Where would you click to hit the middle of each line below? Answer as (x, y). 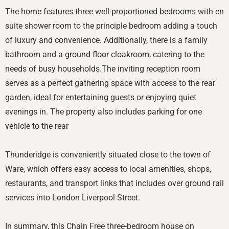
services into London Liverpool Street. (73, 197)
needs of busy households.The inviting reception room (103, 68)
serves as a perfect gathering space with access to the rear (110, 83)
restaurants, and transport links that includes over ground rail (114, 183)
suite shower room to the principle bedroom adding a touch (111, 26)
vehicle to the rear (37, 126)
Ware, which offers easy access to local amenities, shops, (108, 169)
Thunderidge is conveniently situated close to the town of (108, 154)
